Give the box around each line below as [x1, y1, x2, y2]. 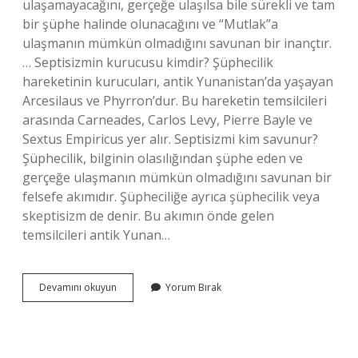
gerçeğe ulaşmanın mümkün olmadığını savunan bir [22, 169, 332, 186]
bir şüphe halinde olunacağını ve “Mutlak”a [22, 15, 278, 33]
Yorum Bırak [165, 280, 221, 294]
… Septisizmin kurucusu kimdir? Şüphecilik [22, 54, 273, 71]
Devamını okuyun [39, 280, 117, 294]
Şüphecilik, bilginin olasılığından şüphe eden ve [22, 149, 303, 167]
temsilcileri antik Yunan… [22, 226, 170, 244]
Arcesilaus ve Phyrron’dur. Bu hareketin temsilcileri [22, 92, 327, 109]
